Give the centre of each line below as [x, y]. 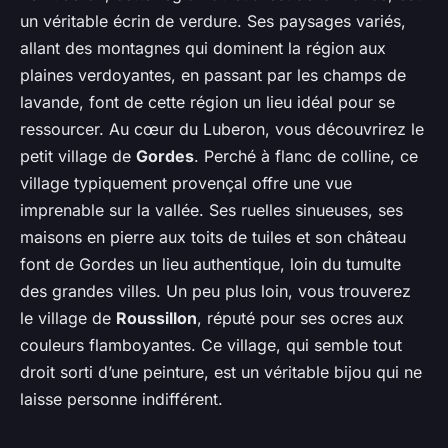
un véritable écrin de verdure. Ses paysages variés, [213, 21]
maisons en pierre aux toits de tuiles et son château [213, 237]
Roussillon [156, 318]
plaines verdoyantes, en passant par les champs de [213, 75]
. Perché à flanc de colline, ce [306, 156]
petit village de [78, 156]
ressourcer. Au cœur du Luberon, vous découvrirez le [222, 129]
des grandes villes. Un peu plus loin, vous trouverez [215, 291]
